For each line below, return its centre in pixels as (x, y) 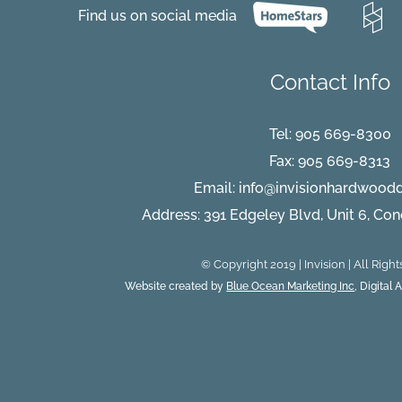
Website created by (176, 286)
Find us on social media (157, 15)
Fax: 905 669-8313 (330, 161)
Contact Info (330, 82)
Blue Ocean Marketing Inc (291, 286)
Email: (216, 188)
